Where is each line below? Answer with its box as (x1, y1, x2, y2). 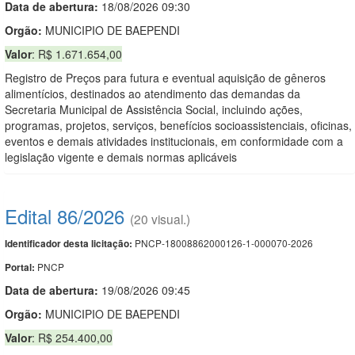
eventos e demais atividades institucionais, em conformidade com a (5, 132, 343, 149)
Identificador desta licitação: (5, 236, 132, 250)
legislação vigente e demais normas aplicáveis (5, 148, 237, 165)
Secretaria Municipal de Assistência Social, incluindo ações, (5, 101, 303, 117)
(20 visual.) (130, 209, 190, 227)
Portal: (5, 260, 37, 274)
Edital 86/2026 (5, 201, 124, 230)
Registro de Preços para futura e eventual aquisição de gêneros (5, 69, 326, 86)
